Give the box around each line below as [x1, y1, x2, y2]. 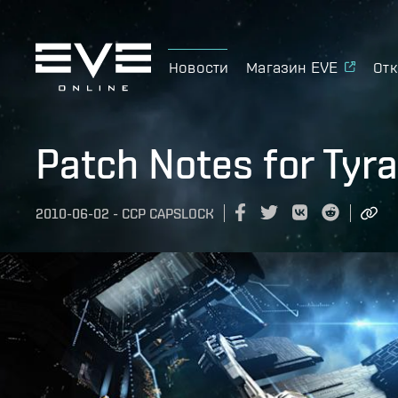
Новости [169, 57, 229, 76]
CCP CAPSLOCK [122, 205, 214, 223]
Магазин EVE [246, 57, 338, 76]
